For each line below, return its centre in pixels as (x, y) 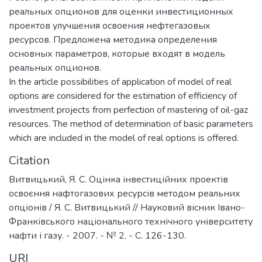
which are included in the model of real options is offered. (124, 138)
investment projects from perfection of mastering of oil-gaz (128, 110)
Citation (29, 160)
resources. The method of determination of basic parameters (131, 124)
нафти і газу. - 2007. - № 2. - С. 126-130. (97, 235)
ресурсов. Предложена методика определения (113, 39)
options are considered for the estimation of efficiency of (123, 96)
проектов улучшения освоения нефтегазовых (110, 25)
